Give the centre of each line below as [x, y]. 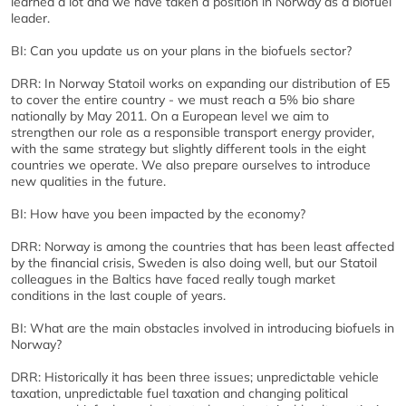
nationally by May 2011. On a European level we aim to [170, 116]
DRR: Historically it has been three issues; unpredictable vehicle [195, 377]
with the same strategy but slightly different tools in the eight [188, 149]
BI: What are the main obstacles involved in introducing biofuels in [203, 328]
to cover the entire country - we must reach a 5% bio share [183, 100]
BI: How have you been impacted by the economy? [158, 214]
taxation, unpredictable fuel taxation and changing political [179, 393]
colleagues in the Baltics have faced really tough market [173, 279]
